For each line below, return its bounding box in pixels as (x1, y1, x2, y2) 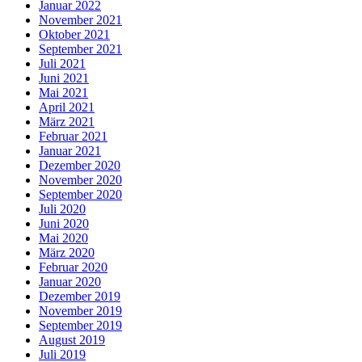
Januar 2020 (39, 275, 101, 289)
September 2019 (39, 318, 122, 333)
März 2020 (39, 246, 95, 260)
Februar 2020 (39, 260, 107, 275)
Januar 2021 (39, 144, 101, 158)
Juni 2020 (39, 217, 89, 231)
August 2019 (39, 333, 105, 347)
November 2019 (39, 304, 122, 318)
